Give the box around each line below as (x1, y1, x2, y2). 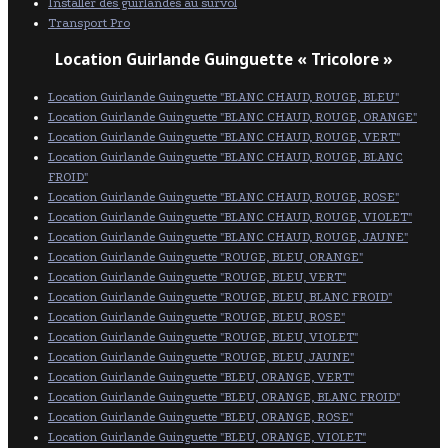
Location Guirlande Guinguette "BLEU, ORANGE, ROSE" (48, 409, 353, 424)
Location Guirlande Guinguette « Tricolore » (55, 49, 393, 70)
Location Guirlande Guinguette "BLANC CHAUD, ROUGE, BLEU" (48, 89, 399, 104)
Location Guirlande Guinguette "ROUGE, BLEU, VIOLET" (48, 329, 358, 344)
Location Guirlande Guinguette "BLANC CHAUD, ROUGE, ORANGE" (48, 109, 417, 124)
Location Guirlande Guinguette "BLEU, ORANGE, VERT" (48, 369, 354, 384)
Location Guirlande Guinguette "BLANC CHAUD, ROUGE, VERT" (48, 129, 400, 144)
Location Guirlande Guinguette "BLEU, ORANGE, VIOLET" (48, 429, 366, 444)
